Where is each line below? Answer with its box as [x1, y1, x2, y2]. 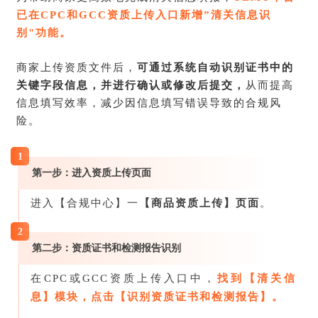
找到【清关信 [216, 272, 297, 284]
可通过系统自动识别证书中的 [137, 61, 294, 73]
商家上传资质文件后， [16, 61, 137, 73]
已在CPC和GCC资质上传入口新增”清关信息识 [16, 9, 271, 21]
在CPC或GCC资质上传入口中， [31, 272, 217, 284]
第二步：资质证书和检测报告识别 [32, 242, 181, 253]
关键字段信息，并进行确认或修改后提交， [16, 79, 246, 91]
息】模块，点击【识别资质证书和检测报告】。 [31, 290, 284, 302]
